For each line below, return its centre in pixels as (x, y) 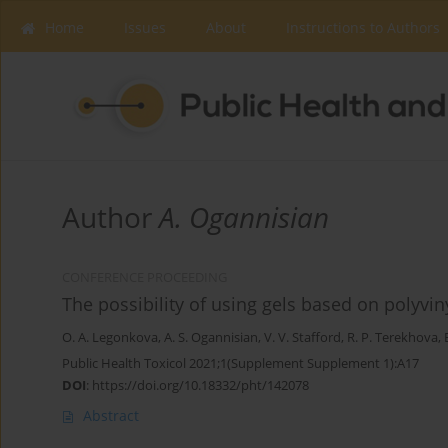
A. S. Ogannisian (211, 338)
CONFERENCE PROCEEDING (144, 278)
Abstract (111, 416)
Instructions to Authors (363, 27)
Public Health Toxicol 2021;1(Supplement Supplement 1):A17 (240, 363)
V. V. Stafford (302, 338)
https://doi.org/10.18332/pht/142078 (200, 385)
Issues (145, 27)
